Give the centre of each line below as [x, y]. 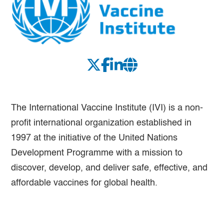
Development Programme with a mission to [97, 153]
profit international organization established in [101, 123]
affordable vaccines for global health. [84, 183]
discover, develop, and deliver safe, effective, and [109, 168]
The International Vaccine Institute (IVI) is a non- [107, 108]
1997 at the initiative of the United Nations [94, 138]
